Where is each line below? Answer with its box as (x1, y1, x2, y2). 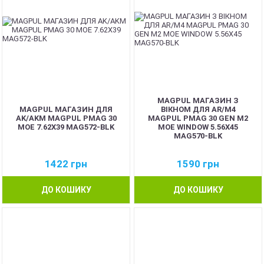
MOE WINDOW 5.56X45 (158, 122, 238, 131)
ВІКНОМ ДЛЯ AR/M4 (160, 104, 236, 114)
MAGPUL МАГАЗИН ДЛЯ (19, 104, 113, 114)
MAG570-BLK (174, 131, 222, 140)
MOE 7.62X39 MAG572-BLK (18, 122, 114, 131)
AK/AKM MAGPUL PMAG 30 (15, 113, 117, 123)
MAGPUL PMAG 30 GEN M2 (148, 113, 248, 123)
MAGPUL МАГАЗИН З (157, 95, 239, 105)
